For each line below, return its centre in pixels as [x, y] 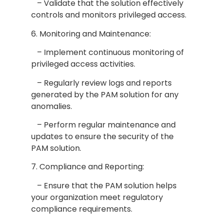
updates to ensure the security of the [102, 136]
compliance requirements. [82, 209]
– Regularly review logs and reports [101, 83]
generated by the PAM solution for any [105, 94]
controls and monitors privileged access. [109, 15]
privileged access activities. [83, 64]
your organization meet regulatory [97, 197]
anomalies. [51, 106]
